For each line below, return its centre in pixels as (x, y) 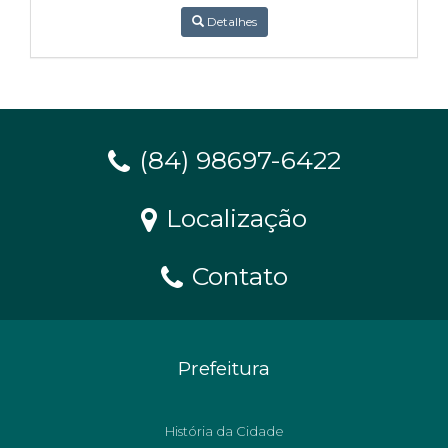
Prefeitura (224, 368)
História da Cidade (224, 431)
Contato (236, 276)
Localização (233, 218)
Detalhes (230, 21)
